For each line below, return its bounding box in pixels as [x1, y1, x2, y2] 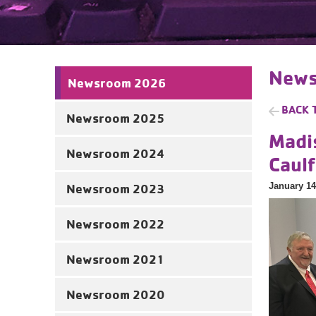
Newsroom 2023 [66, 181, 164, 197]
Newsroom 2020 [66, 286, 165, 303]
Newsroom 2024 [66, 145, 165, 162]
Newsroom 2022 [66, 216, 164, 232]
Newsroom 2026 [68, 75, 166, 91]
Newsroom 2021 [66, 251, 164, 267]
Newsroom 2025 [66, 110, 164, 126]
